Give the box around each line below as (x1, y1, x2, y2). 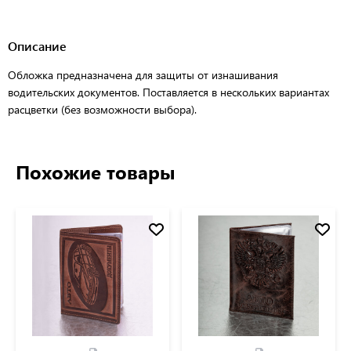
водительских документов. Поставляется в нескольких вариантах (8, 84, 329, 100)
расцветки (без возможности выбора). (8, 101, 197, 117)
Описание (8, 37, 67, 54)
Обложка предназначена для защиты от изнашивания (8, 67, 278, 82)
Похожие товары (16, 158, 175, 184)
